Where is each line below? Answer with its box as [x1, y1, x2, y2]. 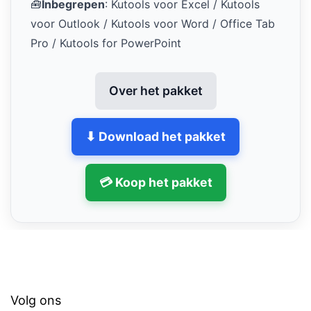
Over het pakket [108, 83, 203, 98]
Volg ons [10, 292, 61, 308]
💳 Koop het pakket [99, 174, 212, 190]
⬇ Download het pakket [85, 128, 226, 144]
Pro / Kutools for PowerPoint [31, 35, 181, 50]
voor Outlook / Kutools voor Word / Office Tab [31, 16, 275, 31]
